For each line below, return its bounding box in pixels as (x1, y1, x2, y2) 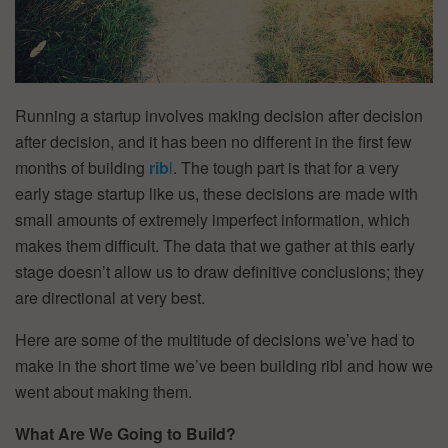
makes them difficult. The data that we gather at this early (15, 233, 415, 257)
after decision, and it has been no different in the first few (15, 129, 412, 153)
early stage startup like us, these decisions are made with (15, 181, 418, 205)
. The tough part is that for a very (173, 155, 399, 179)
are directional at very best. (15, 285, 205, 309)
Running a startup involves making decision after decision (15, 103, 423, 127)
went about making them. (15, 379, 192, 403)
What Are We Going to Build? (15, 421, 236, 445)
